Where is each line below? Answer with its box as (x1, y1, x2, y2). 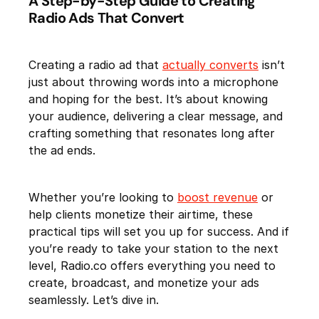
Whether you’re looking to (28, 190, 177, 205)
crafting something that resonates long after (28, 126, 275, 141)
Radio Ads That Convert (28, 9, 184, 28)
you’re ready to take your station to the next (28, 241, 278, 256)
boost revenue (177, 190, 258, 205)
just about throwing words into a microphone (28, 75, 278, 90)
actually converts (162, 58, 258, 73)
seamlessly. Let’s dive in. (28, 293, 159, 308)
